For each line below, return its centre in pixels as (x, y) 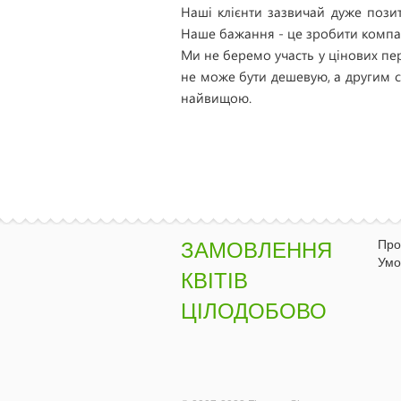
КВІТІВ (214, 281)
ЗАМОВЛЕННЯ (256, 250)
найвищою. (216, 98)
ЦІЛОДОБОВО (254, 311)
